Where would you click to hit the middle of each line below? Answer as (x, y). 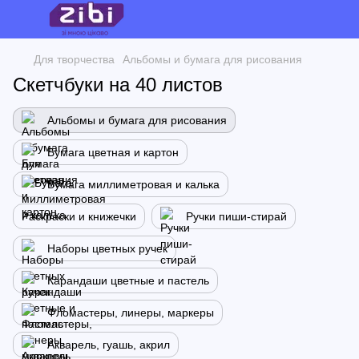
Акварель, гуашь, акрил (109, 345)
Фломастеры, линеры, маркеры (131, 313)
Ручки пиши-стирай (236, 216)
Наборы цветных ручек (107, 248)
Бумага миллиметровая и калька (133, 184)
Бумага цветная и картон (113, 152)
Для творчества (74, 59)
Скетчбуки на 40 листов (118, 85)
